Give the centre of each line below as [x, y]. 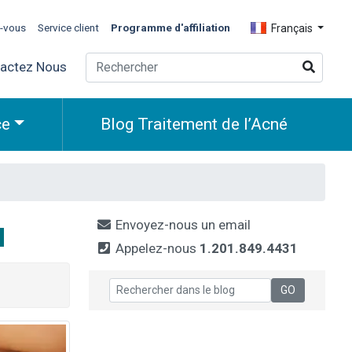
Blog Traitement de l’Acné [194, 124]
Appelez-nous [156, 249]
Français [291, 28]
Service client [68, 28]
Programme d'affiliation [170, 28]
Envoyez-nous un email [181, 225]
